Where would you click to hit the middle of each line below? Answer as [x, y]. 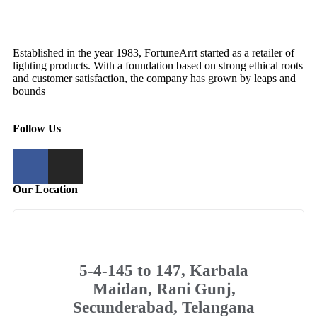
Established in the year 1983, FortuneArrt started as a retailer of [154, 53]
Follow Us [37, 128]
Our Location [45, 189]
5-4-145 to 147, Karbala [164, 271]
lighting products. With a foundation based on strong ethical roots [158, 65]
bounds [29, 91]
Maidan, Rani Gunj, [164, 289]
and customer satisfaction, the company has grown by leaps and [154, 78]
